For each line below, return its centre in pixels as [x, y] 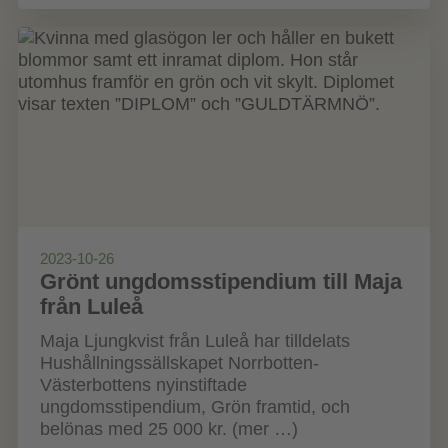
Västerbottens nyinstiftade [143, 384]
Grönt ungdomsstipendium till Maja [220, 281]
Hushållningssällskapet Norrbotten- [179, 362]
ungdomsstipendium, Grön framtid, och [194, 406]
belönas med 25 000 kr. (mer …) [168, 428]
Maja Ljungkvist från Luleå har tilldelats [194, 340]
